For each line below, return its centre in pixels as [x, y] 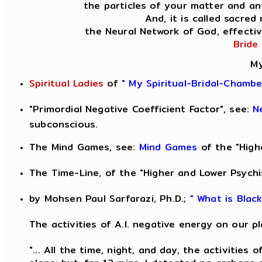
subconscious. [64, 122]
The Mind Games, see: [84, 147]
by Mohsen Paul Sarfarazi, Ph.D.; [108, 199]
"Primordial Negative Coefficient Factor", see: [141, 109]
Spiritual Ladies [67, 83]
